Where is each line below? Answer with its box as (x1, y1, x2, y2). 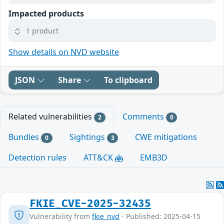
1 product (26, 25, 58, 35)
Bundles (8, 131, 41, 142)
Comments (122, 110, 166, 122)
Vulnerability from (29, 211, 92, 221)
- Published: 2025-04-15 (119, 211, 200, 221)
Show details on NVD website (8, 46, 119, 57)
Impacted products (8, 7, 84, 19)
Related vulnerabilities (8, 110, 94, 122)
